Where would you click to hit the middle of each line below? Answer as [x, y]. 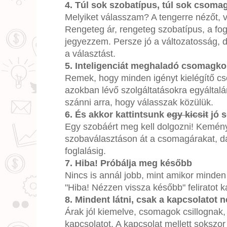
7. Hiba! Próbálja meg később [128, 163]
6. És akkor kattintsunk [116, 114]
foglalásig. [85, 151]
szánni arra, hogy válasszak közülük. [139, 102]
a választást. [90, 53]
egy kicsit [187, 114]
